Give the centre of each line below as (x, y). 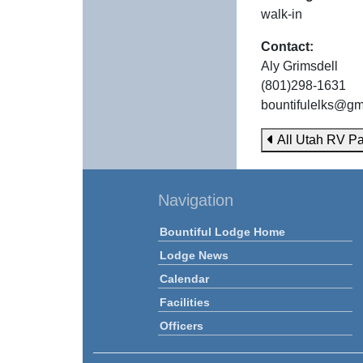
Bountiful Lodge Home (222, 232)
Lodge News (194, 255)
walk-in (282, 14)
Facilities (185, 302)
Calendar (184, 279)
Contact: (287, 47)
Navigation (196, 200)
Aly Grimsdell (299, 66)
